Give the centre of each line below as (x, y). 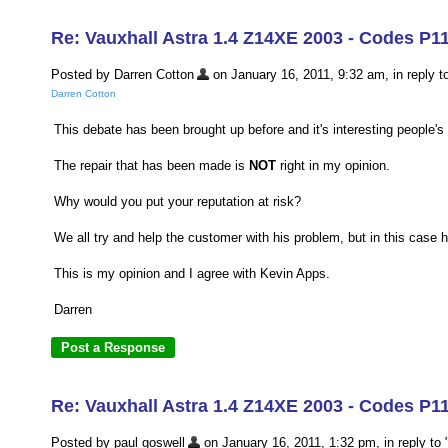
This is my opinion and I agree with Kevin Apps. (192, 274)
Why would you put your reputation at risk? (177, 202)
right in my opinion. (333, 166)
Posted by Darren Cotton (122, 74)
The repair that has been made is (151, 166)
